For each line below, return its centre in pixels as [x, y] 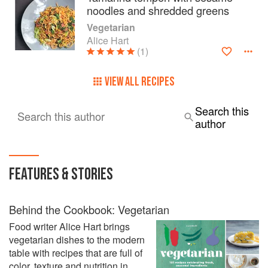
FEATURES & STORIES [61, 174]
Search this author [61, 116]
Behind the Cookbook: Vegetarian [89, 209]
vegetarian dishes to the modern [77, 240]
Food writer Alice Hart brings [69, 226]
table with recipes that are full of [76, 253]
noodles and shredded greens [158, 10]
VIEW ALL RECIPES [140, 82]
